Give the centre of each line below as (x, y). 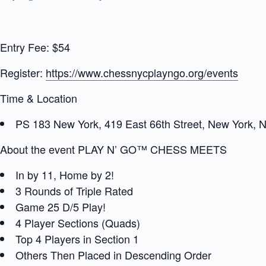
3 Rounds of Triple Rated (74, 191)
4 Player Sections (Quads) (78, 223)
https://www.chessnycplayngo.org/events (142, 72)
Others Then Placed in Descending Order (113, 255)
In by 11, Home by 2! (65, 175)
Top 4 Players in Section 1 (77, 239)
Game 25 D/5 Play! (61, 207)
